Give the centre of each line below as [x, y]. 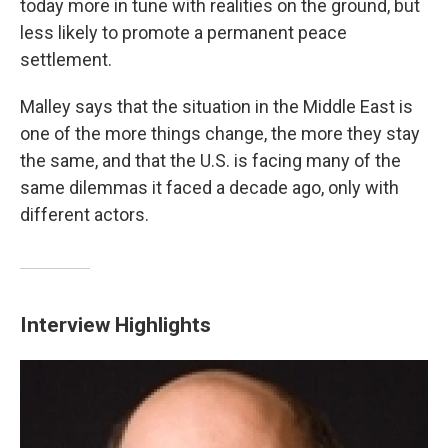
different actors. [84, 214]
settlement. [66, 59]
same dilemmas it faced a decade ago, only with [209, 187]
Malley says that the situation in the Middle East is [216, 106]
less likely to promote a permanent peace [183, 32]
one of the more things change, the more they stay [220, 133]
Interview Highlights [115, 324]
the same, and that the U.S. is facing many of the [210, 160]
